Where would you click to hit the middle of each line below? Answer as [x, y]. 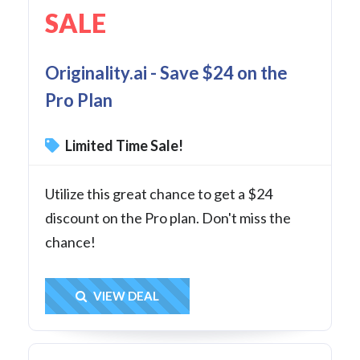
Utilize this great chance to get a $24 [159, 194]
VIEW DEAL [125, 296]
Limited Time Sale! [123, 146]
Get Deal [149, 297]
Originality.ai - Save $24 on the [166, 73]
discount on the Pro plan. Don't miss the [168, 218]
